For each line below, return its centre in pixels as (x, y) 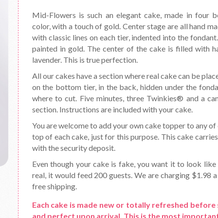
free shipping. (54, 186)
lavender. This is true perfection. (85, 60)
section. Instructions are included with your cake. (112, 109)
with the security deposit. (73, 148)
